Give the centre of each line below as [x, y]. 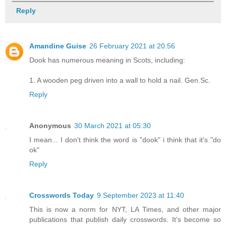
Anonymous [50, 126]
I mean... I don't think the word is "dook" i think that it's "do [125, 140]
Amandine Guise [58, 46]
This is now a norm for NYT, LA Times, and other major [125, 210]
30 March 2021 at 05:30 [112, 126]
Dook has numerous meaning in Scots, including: [107, 60]
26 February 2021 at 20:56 [132, 46]
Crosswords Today [62, 195]
